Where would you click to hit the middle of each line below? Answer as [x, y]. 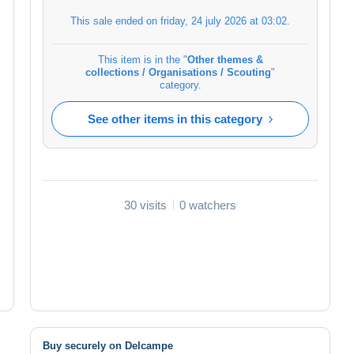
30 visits [145, 205]
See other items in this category [175, 119]
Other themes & [225, 59]
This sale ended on [115, 21]
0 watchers [208, 205]
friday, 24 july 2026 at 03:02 [224, 21]
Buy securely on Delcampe [108, 345]
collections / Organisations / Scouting [178, 72]
